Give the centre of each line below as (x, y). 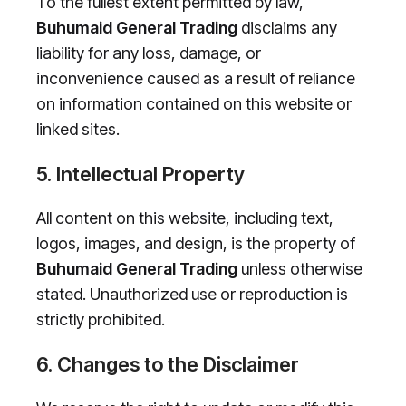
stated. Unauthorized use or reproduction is (192, 295)
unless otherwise (300, 269)
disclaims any (287, 28)
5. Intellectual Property (140, 174)
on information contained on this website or (194, 104)
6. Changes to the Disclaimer (168, 365)
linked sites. (78, 130)
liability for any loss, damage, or (149, 53)
